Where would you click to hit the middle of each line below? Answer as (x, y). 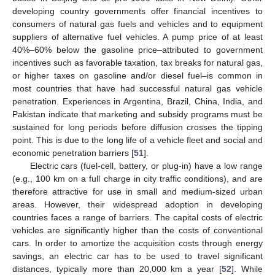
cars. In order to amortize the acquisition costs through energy (137, 243)
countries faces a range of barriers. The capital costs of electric (137, 218)
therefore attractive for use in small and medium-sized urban (137, 192)
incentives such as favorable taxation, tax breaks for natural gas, (137, 63)
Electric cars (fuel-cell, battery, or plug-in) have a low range (146, 166)
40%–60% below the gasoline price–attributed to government (137, 50)
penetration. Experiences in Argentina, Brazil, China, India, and (137, 102)
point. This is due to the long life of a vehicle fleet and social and (137, 140)
